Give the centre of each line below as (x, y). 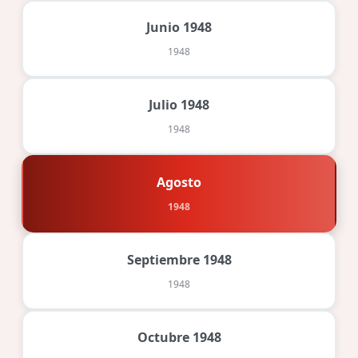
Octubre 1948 (179, 337)
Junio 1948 (179, 27)
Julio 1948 (179, 104)
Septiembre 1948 (179, 259)
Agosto (179, 182)
